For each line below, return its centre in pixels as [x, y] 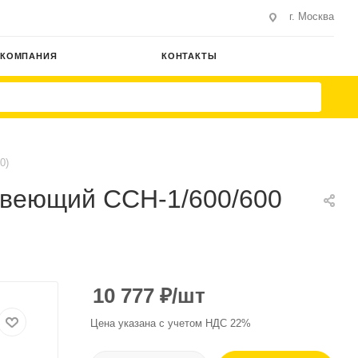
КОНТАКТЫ [189, 56]
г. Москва [312, 16]
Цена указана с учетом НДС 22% [171, 323]
